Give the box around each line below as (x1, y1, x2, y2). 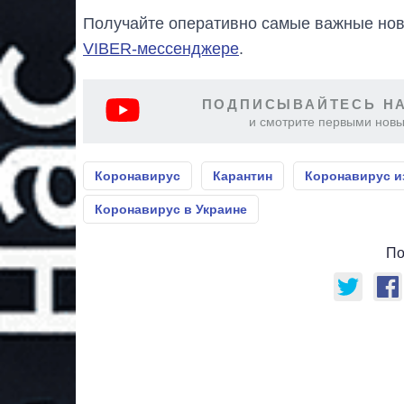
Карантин (213, 168, 272, 183)
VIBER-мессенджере (83, 39, 239, 58)
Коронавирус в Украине (95, 201, 247, 216)
